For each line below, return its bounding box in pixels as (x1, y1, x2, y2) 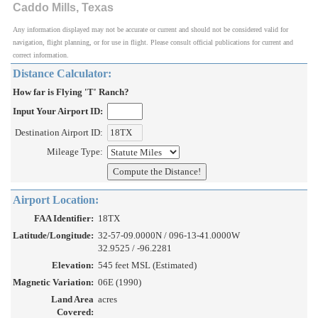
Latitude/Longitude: (13, 230, 94, 241)
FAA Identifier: (34, 213, 94, 224)
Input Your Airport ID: (13, 106, 103, 117)
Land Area (51, 294, 94, 305)
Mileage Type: (47, 146, 103, 158)
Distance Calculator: (13, 67, 111, 80)
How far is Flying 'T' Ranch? (13, 87, 129, 98)
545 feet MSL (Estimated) (98, 260, 197, 271)
